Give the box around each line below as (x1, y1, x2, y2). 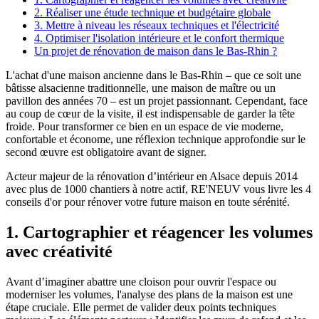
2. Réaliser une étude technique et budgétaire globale (34, 6, 271, 19)
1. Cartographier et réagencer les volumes (6, 223, 313, 242)
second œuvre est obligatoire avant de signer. (6, 146, 206, 159)
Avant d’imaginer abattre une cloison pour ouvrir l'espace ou (6, 276, 276, 288)
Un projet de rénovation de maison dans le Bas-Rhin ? (34, 45, 277, 58)
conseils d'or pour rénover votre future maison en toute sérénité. (6, 196, 290, 209)
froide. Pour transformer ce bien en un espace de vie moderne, (6, 120, 283, 133)
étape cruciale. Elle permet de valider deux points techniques (6, 301, 276, 313)
